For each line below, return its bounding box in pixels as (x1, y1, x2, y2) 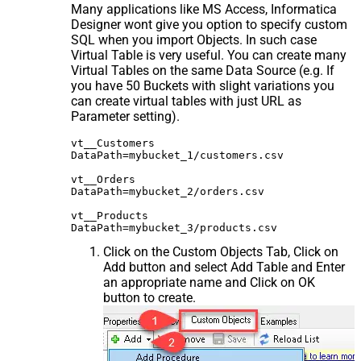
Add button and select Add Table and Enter (103, 259, 345, 276)
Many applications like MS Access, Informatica (71, 2, 337, 18)
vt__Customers (71, 137, 155, 150)
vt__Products (71, 210, 148, 222)
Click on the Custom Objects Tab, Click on (103, 244, 338, 260)
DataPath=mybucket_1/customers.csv (71, 149, 284, 162)
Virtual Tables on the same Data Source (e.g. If (71, 63, 334, 79)
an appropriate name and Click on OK (103, 275, 315, 291)
